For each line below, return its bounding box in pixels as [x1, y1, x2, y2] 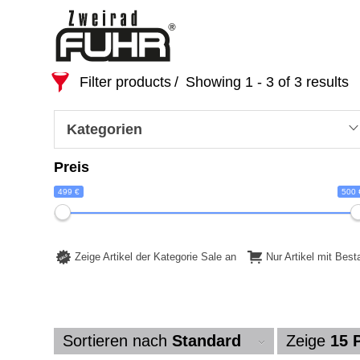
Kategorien [67, 121, 142, 137]
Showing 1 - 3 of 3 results [182, 74, 349, 90]
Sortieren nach [63, 332, 172, 350]
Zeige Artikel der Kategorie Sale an [75, 251, 236, 264]
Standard [172, 332, 241, 350]
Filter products [80, 74, 171, 90]
